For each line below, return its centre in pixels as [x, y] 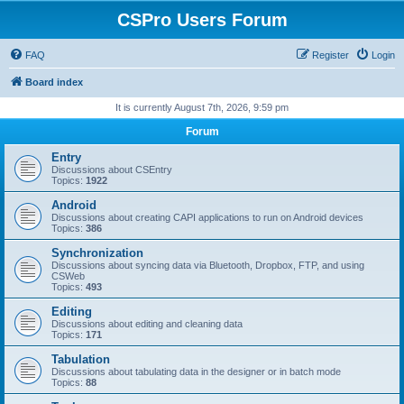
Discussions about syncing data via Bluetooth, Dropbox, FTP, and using [208, 265]
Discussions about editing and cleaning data [147, 324]
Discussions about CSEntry [112, 170]
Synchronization [97, 253]
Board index [54, 82]
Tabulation [81, 359]
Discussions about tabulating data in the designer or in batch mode [196, 372]
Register [331, 55]
